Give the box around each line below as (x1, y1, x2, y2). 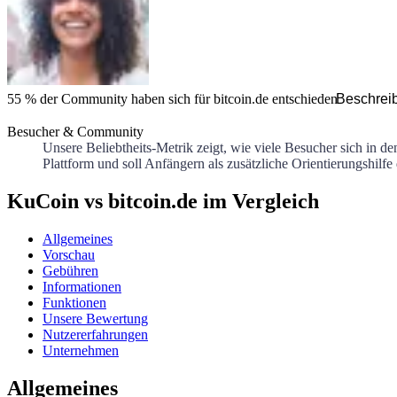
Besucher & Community (7, 124, 144, 139)
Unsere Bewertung (43, 310, 148, 326)
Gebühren (43, 262, 98, 278)
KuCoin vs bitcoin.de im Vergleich (7, 189, 319, 213)
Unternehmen (43, 342, 119, 358)
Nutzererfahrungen (43, 326, 148, 342)
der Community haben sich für (36, 91, 214, 106)
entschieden (269, 91, 338, 106)
